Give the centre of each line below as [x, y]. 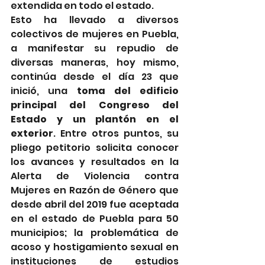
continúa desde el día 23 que [95, 77]
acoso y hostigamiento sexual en [95, 247]
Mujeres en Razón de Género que [95, 190]
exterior [32, 134]
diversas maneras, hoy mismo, [95, 63]
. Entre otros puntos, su [116, 134]
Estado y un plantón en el [95, 119]
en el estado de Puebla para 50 [95, 219]
